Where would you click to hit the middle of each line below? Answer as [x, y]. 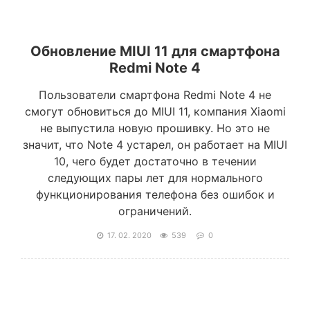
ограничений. [155, 211]
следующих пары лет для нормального [155, 178]
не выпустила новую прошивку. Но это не [155, 128]
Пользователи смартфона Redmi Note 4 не [155, 95]
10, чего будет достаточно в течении [155, 161]
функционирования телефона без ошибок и [155, 194]
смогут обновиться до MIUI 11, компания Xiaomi [155, 111]
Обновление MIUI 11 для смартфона [155, 51]
